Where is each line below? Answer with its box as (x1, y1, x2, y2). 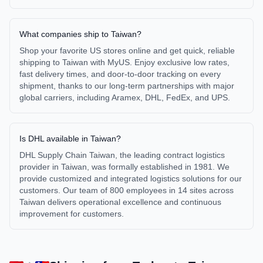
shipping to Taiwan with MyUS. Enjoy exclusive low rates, (19, 58, 230, 67)
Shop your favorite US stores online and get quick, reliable (19, 46, 235, 55)
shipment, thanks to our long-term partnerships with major (19, 81, 234, 90)
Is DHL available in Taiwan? (19, 134, 121, 143)
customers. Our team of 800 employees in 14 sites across (19, 186, 234, 195)
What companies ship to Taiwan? (19, 29, 141, 39)
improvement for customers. (19, 209, 124, 218)
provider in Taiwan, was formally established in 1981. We (19, 162, 230, 171)
